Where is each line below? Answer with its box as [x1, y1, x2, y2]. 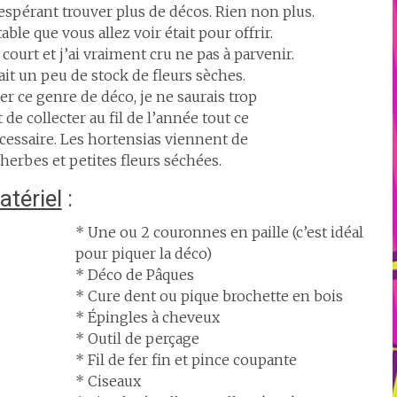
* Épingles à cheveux [75, 308, 220, 326]
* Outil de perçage [75, 330, 199, 347]
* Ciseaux [75, 372, 141, 390]
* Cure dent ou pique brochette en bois [75, 287, 343, 305]
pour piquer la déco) [75, 245, 212, 262]
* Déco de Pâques [75, 266, 194, 284]
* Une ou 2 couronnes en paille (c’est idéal [75, 223, 363, 241]
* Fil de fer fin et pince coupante [75, 351, 297, 369]
